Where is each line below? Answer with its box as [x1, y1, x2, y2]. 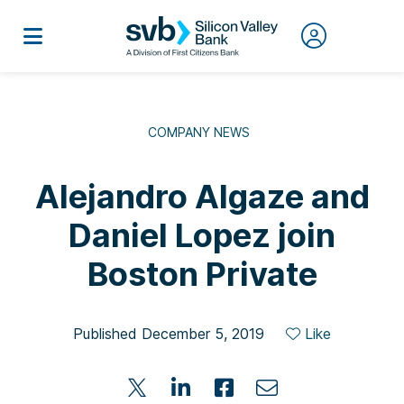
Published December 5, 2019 [73, 325, 264, 343]
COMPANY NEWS [147, 124, 250, 140]
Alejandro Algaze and [34, 177, 370, 216]
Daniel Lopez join [69, 216, 335, 255]
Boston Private [87, 254, 317, 294]
